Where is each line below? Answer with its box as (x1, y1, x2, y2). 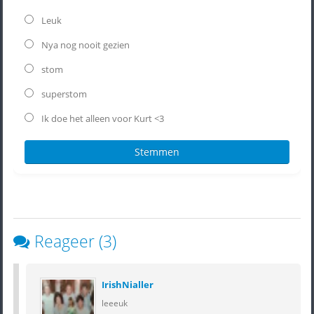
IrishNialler (102, 278, 153, 291)
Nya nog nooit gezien (39, 38, 130, 51)
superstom (39, 87, 87, 100)
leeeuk (102, 296, 128, 308)
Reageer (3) (34, 229, 116, 252)
